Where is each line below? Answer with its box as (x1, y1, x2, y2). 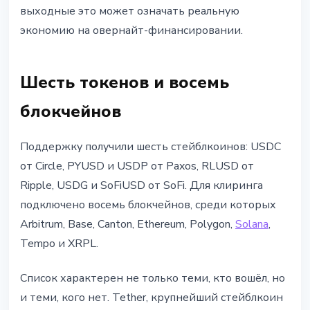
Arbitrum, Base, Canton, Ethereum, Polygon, (20, 217, 235, 232)
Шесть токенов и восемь (20, 71, 229, 94)
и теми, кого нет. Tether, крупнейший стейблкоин (20, 290, 283, 306)
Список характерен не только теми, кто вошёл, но (20, 271, 285, 286)
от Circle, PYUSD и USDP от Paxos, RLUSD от (20, 158, 254, 174)
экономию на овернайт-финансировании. (20, 23, 243, 39)
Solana (235, 217, 268, 232)
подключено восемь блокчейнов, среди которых (20, 197, 276, 213)
